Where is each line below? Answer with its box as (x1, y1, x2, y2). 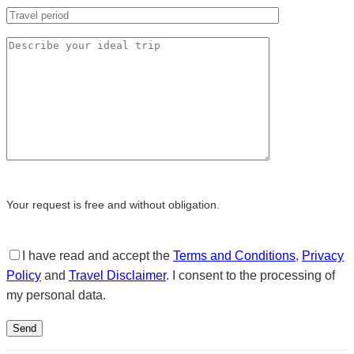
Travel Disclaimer (69, 268, 166, 282)
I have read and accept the (22, 248, 173, 262)
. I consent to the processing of (166, 268, 335, 282)
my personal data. (6, 288, 106, 302)
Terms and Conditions (173, 248, 296, 262)
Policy (6, 268, 41, 282)
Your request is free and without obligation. (6, 198, 220, 211)
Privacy (302, 248, 344, 262)
